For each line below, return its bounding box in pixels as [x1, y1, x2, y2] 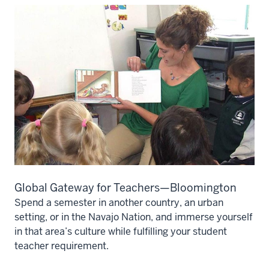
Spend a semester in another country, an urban [14, 196, 223, 209]
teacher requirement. [14, 239, 109, 252]
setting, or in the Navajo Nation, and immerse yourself [14, 210, 253, 223]
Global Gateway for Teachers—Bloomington [14, 180, 237, 195]
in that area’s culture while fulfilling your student [14, 225, 227, 238]
